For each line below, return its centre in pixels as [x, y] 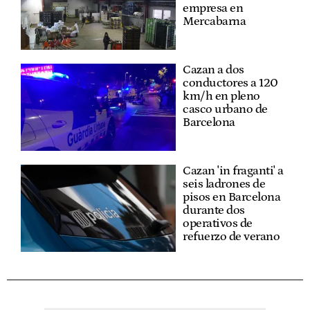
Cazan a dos [213, 70]
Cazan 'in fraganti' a [233, 171]
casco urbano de [225, 109]
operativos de [218, 224]
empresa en [213, 8]
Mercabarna [214, 21]
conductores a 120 [230, 83]
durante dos [214, 210]
